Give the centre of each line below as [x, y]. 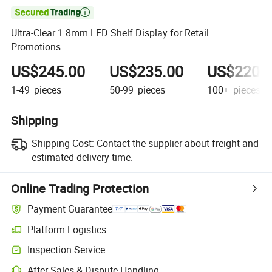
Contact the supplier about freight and [177, 143]
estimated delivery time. [82, 157]
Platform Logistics [67, 229]
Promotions [36, 47]
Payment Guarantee [70, 209]
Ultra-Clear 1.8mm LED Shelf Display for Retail [110, 33]
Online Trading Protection [80, 188]
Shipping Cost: [63, 143]
